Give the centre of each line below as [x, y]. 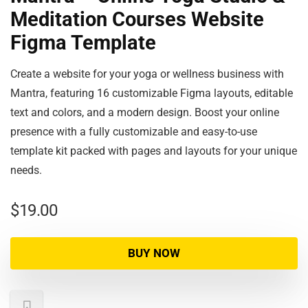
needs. [26, 170]
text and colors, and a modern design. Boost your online [145, 112]
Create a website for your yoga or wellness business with [147, 74]
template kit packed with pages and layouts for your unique [154, 151]
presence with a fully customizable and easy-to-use [134, 132]
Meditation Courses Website [137, 19]
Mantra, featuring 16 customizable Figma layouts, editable [152, 93]
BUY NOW [154, 253]
